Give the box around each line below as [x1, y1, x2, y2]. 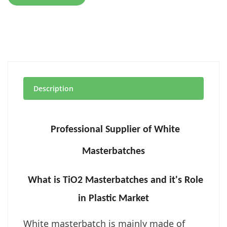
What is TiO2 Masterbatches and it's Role [27, 175, 203, 185]
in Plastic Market [78, 193, 149, 204]
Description [33, 83, 73, 93]
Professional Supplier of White [51, 124, 180, 135]
